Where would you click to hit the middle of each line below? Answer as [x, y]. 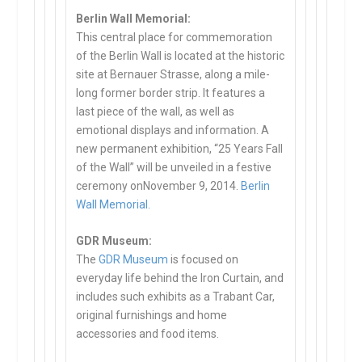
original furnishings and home [152, 315]
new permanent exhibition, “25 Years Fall [180, 148]
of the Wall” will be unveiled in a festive [174, 167]
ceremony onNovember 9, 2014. [159, 185]
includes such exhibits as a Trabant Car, [176, 296]
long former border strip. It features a [171, 93]
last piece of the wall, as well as [156, 111]
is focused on [204, 259]
